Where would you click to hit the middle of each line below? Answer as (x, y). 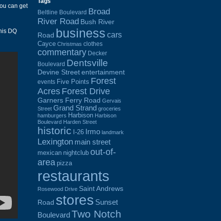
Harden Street (80, 122)
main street (92, 142)
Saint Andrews (101, 188)
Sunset (107, 202)
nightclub (76, 153)
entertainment (103, 72)
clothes (93, 44)
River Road (58, 21)
